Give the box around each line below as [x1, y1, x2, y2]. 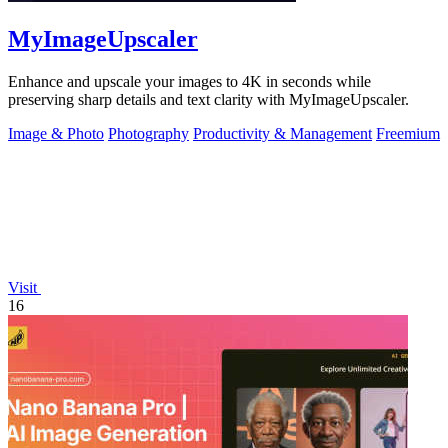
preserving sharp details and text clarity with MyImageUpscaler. [8, 91, 409, 109]
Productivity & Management [193, 125, 372, 143]
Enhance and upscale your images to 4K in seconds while [8, 73, 371, 91]
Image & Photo [8, 125, 104, 143]
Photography [108, 125, 189, 143]
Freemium [376, 125, 440, 143]
